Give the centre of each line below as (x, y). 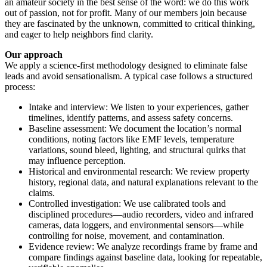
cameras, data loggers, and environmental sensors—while (136, 225)
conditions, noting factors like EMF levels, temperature (131, 139)
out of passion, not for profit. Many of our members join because (126, 13)
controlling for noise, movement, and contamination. (127, 235)
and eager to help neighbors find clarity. (79, 34)
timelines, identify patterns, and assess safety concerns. (131, 117)
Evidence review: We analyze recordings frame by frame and (143, 246)
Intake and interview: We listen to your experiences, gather (139, 107)
